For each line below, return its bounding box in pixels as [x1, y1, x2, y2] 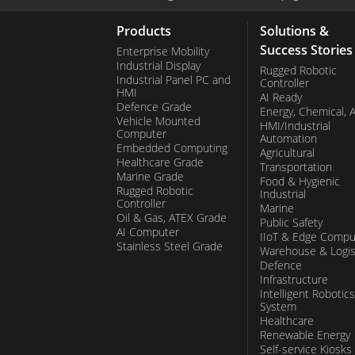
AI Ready [260, 90, 302, 105]
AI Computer [116, 224, 179, 240]
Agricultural [260, 145, 315, 161]
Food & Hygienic [260, 174, 340, 189]
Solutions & [260, 22, 329, 40]
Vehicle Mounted [116, 113, 200, 129]
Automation [260, 131, 317, 147]
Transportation [260, 159, 332, 175]
